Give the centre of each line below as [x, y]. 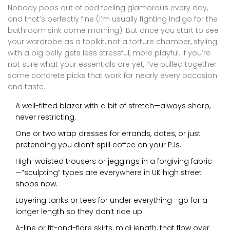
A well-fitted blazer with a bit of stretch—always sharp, [113, 106]
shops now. [36, 184]
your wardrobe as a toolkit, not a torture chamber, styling [112, 41]
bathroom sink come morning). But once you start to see [113, 30]
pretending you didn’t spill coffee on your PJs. [98, 145]
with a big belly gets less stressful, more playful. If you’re [109, 53]
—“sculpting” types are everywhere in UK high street [109, 172]
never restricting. [46, 117]
